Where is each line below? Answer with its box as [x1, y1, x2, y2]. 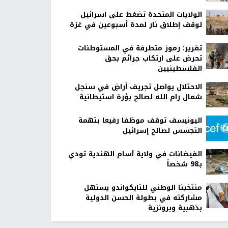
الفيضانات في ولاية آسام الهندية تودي [68, 148, 202, 161]
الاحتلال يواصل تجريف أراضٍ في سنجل [74, 80, 202, 94]
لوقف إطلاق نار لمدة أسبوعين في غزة [69, 18, 202, 32]
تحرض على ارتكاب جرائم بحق [104, 52, 202, 65]
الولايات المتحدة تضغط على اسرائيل [80, 8, 202, 21]
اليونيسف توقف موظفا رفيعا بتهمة [78, 114, 202, 127]
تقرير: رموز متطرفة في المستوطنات [77, 42, 202, 55]
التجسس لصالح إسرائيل [122, 124, 202, 137]
